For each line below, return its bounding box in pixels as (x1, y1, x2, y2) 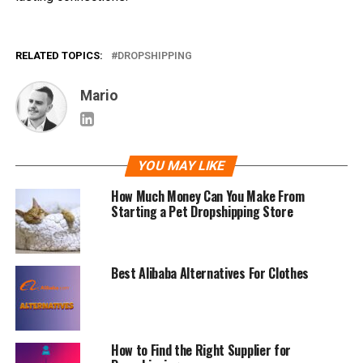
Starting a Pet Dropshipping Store (110, 201, 293, 221)
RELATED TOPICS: (15, 49, 103, 62)
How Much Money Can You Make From (110, 186, 305, 206)
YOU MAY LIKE (136, 157, 228, 173)
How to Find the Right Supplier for (110, 340, 291, 360)
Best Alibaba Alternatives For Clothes (110, 263, 310, 283)
